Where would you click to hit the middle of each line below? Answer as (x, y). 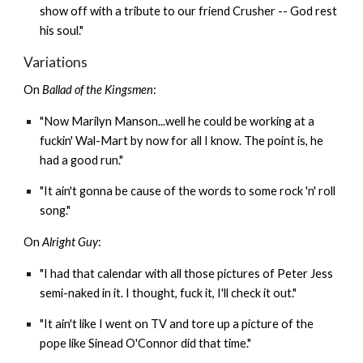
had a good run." (82, 160)
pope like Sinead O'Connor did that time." (146, 344)
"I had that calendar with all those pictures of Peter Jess (187, 273)
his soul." (62, 30)
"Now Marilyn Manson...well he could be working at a (177, 121)
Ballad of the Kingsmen (98, 90)
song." (56, 211)
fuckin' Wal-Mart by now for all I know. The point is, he (182, 140)
